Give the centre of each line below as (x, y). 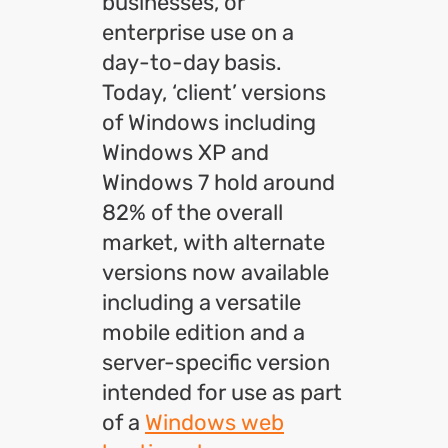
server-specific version (216, 362)
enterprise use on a (198, 32)
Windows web (214, 422)
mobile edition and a (203, 332)
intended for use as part (222, 392)
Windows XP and (185, 152)
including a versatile (201, 302)
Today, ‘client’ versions (214, 92)
